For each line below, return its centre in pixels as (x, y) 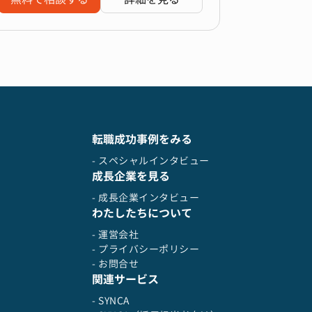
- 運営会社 (115, 234)
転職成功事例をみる (142, 139)
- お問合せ (115, 264)
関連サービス (125, 279)
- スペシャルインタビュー (151, 161)
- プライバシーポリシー (146, 249)
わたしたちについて (142, 213)
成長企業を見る (131, 176)
